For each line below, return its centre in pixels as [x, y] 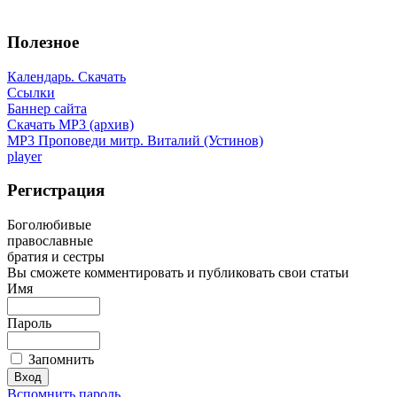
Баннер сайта [47, 108]
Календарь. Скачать [66, 76]
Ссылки [31, 92]
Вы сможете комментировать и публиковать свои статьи [178, 273]
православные [50, 241]
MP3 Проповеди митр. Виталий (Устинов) [135, 140]
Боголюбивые [49, 225]
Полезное [43, 42]
